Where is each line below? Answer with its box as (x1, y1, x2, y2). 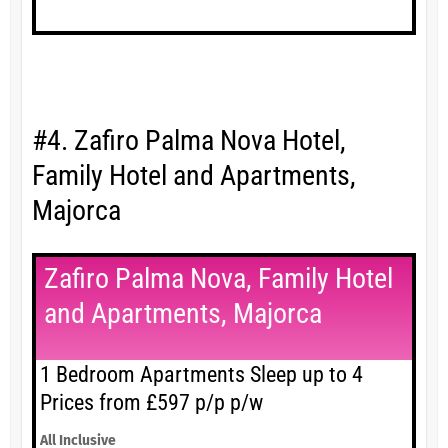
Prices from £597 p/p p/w (39, 390, 263, 416)
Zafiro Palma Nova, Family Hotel (43, 262, 393, 296)
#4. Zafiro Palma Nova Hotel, (31, 124, 346, 158)
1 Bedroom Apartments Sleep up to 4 (39, 362, 363, 388)
